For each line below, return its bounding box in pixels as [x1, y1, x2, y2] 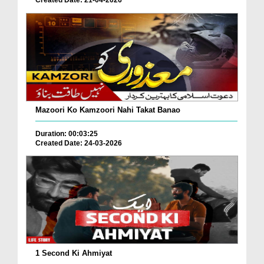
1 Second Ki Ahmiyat [35, 248, 112, 258]
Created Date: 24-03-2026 [35, 138, 122, 147]
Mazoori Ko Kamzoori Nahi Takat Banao [35, 105, 180, 114]
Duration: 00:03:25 [35, 129, 98, 138]
